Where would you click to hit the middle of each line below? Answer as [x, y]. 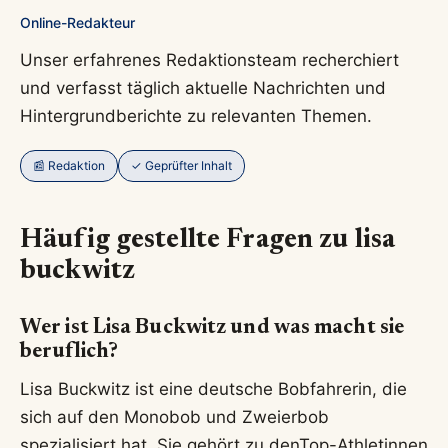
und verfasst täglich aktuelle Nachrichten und [203, 87]
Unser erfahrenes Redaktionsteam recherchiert [209, 59]
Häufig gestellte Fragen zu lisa [208, 241]
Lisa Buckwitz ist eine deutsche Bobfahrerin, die [213, 389]
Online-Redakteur [77, 22]
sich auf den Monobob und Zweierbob [174, 417]
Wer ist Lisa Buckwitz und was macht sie [212, 328]
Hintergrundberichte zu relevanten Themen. [196, 115]
